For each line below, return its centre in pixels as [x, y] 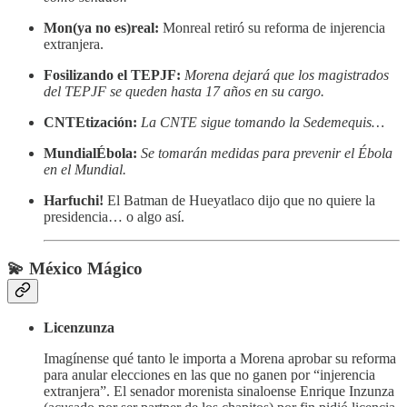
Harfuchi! [75, 200]
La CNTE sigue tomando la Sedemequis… [263, 122]
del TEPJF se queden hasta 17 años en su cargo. [184, 91]
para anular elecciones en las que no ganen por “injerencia [209, 375]
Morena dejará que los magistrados [287, 74]
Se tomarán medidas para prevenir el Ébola [267, 153]
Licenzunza [79, 328]
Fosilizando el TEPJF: [114, 74]
